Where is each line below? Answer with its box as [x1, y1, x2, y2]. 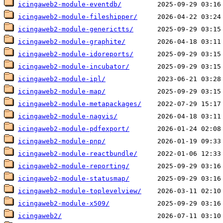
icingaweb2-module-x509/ [18, 200, 110, 208]
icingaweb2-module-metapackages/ [18, 100, 141, 108]
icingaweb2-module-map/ [18, 88, 106, 96]
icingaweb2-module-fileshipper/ [18, 13, 137, 21]
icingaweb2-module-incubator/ [18, 63, 129, 71]
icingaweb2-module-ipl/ [18, 75, 106, 83]
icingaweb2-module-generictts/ [18, 25, 133, 33]
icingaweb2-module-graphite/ [18, 38, 125, 46]
